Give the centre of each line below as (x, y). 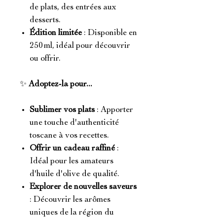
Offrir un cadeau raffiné (72, 148)
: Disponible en (110, 33)
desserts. (45, 20)
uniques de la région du (72, 213)
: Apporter (114, 110)
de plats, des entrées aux (73, 7)
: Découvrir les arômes (70, 200)
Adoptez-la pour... (60, 84)
